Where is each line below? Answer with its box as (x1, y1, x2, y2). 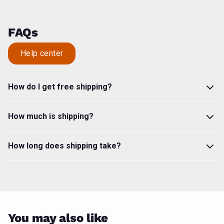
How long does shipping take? (8, 141, 121, 150)
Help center (20, 48, 63, 58)
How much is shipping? (8, 111, 93, 121)
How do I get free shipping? (8, 82, 112, 91)
